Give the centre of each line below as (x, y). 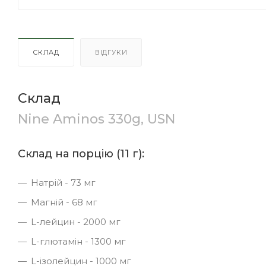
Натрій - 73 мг (63, 182)
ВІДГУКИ (111, 52)
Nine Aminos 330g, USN (96, 119)
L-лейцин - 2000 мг (76, 221)
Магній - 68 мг (64, 202)
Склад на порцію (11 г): (81, 153)
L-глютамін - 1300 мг (78, 241)
